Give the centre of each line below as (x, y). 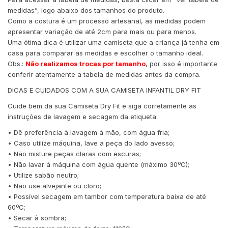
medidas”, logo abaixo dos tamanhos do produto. (86, 10)
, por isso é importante (181, 64)
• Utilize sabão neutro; (43, 175)
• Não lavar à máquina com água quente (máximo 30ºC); (98, 165)
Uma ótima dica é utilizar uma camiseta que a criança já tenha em (113, 42)
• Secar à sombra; (37, 218)
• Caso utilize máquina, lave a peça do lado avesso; (91, 143)
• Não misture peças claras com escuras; (74, 154)
